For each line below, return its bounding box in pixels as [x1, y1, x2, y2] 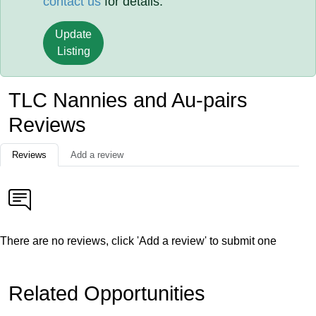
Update [55, 28, 92, 40]
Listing [56, 45, 90, 57]
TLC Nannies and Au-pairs [8, 89, 248, 111]
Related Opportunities [8, 282, 205, 305]
